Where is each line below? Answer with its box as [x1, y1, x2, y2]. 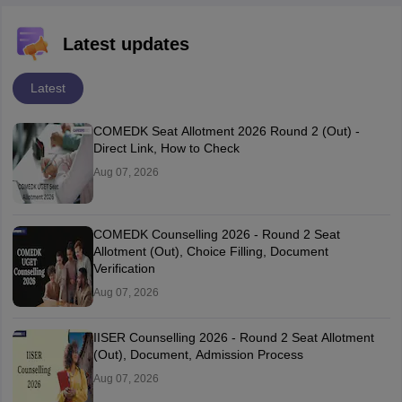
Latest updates [62, 34, 189, 54]
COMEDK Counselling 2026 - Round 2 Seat [92, 227, 340, 241]
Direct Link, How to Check [92, 141, 240, 155]
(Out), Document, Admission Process [92, 347, 303, 362]
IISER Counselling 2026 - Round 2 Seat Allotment [92, 330, 374, 345]
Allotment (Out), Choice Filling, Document [92, 244, 328, 258]
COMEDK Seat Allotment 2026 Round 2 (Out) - [92, 124, 360, 138]
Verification [92, 261, 155, 275]
